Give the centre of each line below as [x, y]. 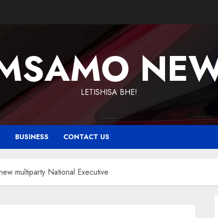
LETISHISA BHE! [109, 92]
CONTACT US [86, 137]
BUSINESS [32, 137]
